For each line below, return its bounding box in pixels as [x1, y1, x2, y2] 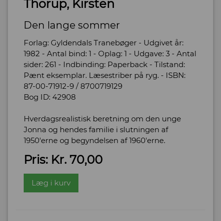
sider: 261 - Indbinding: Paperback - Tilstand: [24, 59, 185, 69]
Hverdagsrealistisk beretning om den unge [24, 113, 181, 123]
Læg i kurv [32, 178, 71, 187]
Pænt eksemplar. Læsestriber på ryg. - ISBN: [24, 70, 185, 80]
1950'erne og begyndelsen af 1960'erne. [24, 135, 165, 145]
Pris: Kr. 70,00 [24, 152, 103, 167]
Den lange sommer [24, 19, 120, 31]
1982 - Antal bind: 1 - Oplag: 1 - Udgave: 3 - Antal [24, 48, 196, 58]
